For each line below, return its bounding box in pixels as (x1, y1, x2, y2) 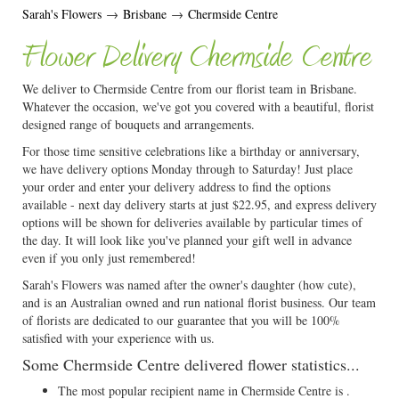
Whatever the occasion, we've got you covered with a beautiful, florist (22, 98, 374, 115)
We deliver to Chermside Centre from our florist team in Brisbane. (22, 80, 357, 97)
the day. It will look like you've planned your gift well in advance (22, 232, 352, 248)
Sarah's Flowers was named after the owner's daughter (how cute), (22, 276, 356, 293)
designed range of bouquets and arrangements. (22, 116, 255, 133)
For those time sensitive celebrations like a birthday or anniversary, (22, 142, 360, 159)
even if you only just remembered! (22, 249, 196, 266)
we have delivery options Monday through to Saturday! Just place (22, 160, 353, 177)
